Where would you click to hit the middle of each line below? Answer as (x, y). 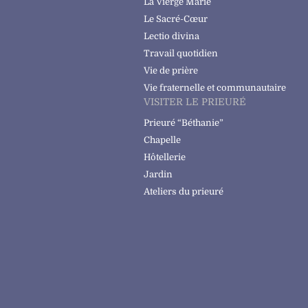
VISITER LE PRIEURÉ (195, 102)
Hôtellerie (165, 157)
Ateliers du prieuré (184, 192)
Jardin (158, 175)
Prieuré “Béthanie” (184, 123)
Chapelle (163, 140)
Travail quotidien (181, 54)
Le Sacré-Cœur (176, 19)
